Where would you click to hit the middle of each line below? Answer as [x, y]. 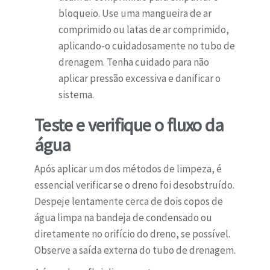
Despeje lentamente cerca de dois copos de [128, 202]
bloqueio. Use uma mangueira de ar [135, 14]
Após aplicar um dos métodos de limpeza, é [128, 169]
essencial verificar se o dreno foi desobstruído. [134, 185]
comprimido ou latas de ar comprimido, [143, 30]
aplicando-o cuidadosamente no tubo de [146, 46]
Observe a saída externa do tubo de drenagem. [135, 250]
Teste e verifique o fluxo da [129, 125]
